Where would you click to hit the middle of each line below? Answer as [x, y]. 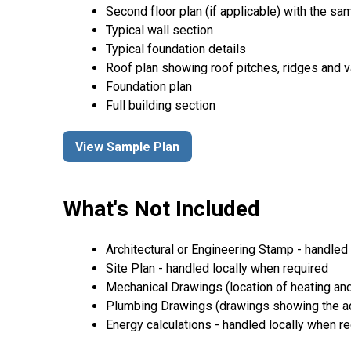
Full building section [161, 106]
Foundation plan [149, 87]
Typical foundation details [176, 49]
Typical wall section [159, 31]
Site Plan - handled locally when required [217, 268]
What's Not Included [161, 209]
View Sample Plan [127, 147]
